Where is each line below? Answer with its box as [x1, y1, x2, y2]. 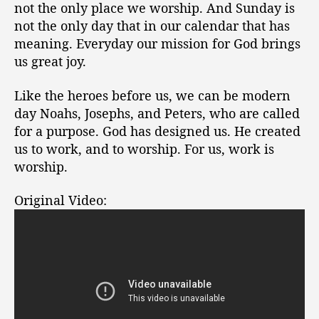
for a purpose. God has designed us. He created [14, 122, 300, 140]
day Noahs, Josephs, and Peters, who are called [14, 104, 300, 122]
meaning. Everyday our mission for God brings [14, 35, 300, 52]
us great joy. [14, 53, 86, 70]
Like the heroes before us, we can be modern [14, 86, 291, 104]
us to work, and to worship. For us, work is [14, 140, 274, 157]
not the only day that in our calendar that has [14, 17, 290, 34]
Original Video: [14, 192, 107, 209]
